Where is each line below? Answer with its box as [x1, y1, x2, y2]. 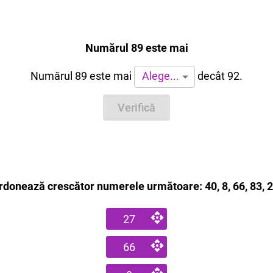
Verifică [118, 101, 155, 115]
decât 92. [195, 69, 243, 82]
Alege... [141, 69, 179, 82]
